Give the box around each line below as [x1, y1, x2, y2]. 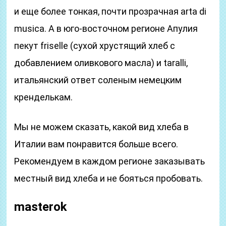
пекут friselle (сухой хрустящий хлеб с [14, 40, 176, 51]
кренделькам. [14, 92, 73, 102]
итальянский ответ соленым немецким [14, 75, 182, 85]
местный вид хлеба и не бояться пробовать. [14, 173, 203, 184]
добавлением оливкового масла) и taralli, [14, 58, 188, 68]
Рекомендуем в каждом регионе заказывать [14, 156, 205, 166]
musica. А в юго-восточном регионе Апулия [14, 23, 198, 34]
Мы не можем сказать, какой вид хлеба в [14, 122, 189, 132]
